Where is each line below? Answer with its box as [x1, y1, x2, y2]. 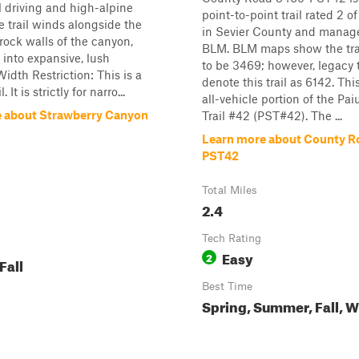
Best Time [202, 280, 252, 292]
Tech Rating [202, 232, 261, 244]
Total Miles [202, 184, 257, 196]
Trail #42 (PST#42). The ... [202, 108, 342, 123]
